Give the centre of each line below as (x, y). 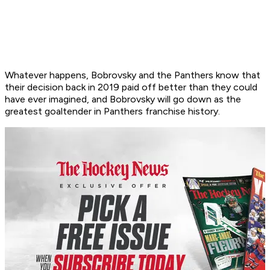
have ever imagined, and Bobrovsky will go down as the (123, 99)
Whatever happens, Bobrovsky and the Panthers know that (133, 75)
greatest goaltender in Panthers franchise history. (114, 111)
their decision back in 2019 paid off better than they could (131, 87)
